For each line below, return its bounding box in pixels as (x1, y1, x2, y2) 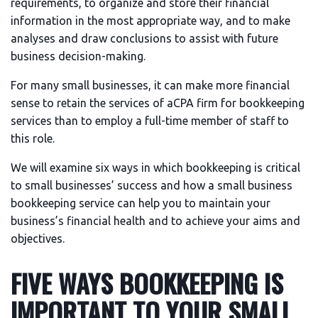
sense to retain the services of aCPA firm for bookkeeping (11, 97, 305, 109)
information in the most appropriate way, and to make (11, 14, 290, 27)
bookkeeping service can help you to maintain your (11, 197, 270, 209)
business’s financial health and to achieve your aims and (11, 214, 300, 227)
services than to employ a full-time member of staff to (11, 114, 289, 127)
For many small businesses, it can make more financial (11, 79, 290, 92)
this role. (11, 132, 55, 145)
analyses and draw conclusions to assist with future (11, 32, 278, 45)
